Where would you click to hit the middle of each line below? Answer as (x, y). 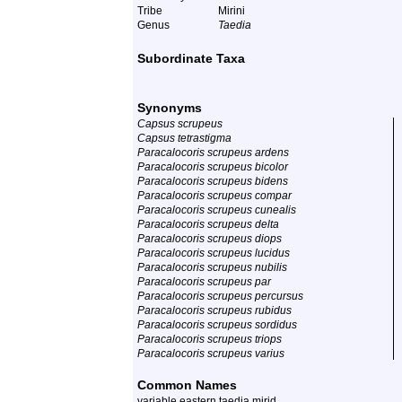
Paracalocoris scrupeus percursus (220, 296)
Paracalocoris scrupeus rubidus (214, 310)
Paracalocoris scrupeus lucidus (214, 253)
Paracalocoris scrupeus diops (210, 239)
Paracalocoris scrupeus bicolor (213, 167)
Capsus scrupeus (180, 124)
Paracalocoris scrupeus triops (210, 339)
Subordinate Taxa (191, 58)
